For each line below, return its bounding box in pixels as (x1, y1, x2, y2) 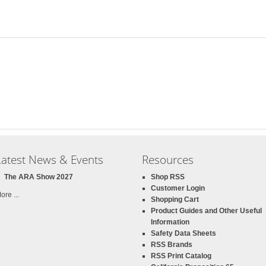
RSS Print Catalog (151, 252, 211, 260)
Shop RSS (151, 173, 185, 181)
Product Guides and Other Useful (151, 207, 262, 215)
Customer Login (151, 184, 205, 192)
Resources (142, 151, 194, 167)
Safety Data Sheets (151, 229, 216, 237)
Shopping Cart (151, 195, 199, 204)
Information (151, 218, 189, 226)
